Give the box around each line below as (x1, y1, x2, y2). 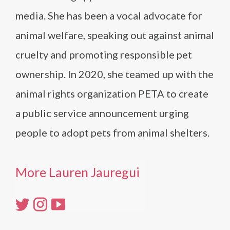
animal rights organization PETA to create (15, 87, 208, 100)
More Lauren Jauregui (15, 164, 140, 180)
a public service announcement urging (15, 107, 189, 119)
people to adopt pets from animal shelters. (15, 126, 209, 139)
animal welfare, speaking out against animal (15, 29, 214, 41)
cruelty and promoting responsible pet (15, 48, 192, 61)
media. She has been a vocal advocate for (15, 9, 202, 22)
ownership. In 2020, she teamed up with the (15, 68, 214, 80)
